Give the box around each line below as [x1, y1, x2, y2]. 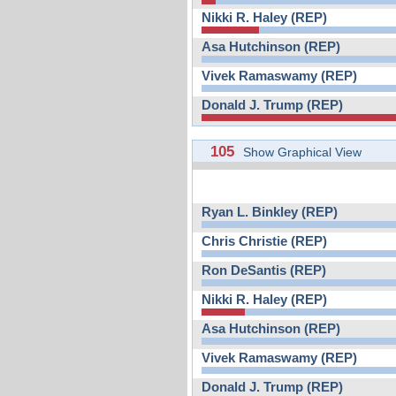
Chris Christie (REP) [202, 233, 327, 248]
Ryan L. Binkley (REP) [202, 204, 338, 219]
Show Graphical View [243, 144, 362, 159]
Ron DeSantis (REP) [202, 263, 326, 278]
